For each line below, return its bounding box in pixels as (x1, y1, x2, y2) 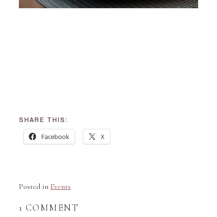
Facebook (41, 132, 70, 141)
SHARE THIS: (19, 117, 68, 124)
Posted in (19, 182, 51, 192)
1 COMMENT (19, 202, 79, 214)
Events (50, 182, 71, 192)
